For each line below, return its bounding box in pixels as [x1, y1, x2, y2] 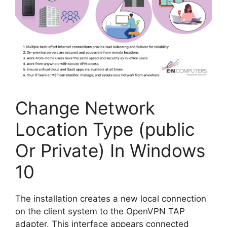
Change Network [15, 97, 155, 119]
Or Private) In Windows [15, 140, 205, 162]
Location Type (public [15, 119, 195, 140]
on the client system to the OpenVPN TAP [15, 206, 185, 217]
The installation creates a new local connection [15, 194, 206, 204]
